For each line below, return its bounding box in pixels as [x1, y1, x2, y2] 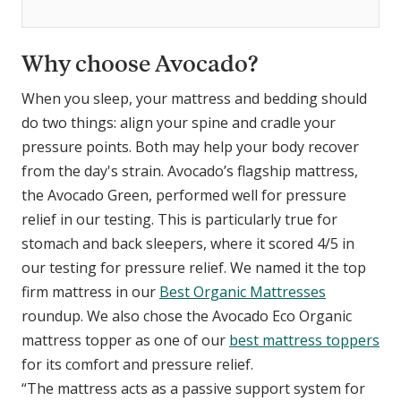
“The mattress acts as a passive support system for [21, 379, 365, 399]
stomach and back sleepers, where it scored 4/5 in [21, 234, 354, 254]
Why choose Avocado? [21, 47, 258, 78]
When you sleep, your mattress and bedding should [21, 89, 367, 109]
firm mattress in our [21, 282, 159, 303]
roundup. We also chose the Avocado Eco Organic [21, 306, 352, 327]
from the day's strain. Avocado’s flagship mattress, [21, 161, 358, 182]
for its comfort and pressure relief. [21, 354, 253, 375]
